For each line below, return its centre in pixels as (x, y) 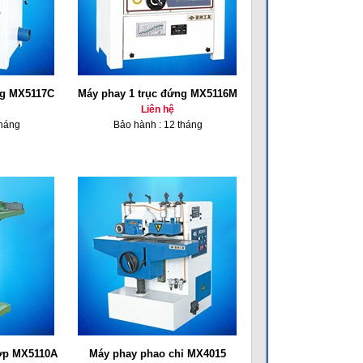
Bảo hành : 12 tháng (158, 125)
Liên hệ (158, 109)
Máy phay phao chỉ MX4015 (158, 354)
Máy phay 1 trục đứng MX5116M (158, 94)
